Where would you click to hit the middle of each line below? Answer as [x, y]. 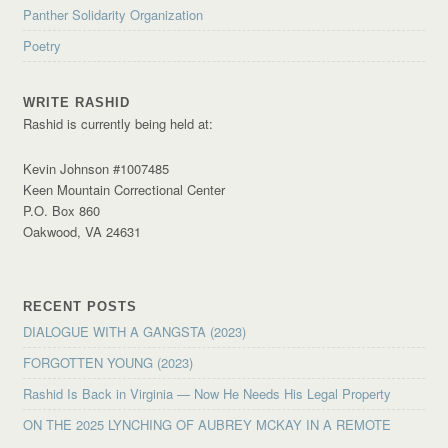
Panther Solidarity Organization [113, 15]
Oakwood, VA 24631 [82, 232]
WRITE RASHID [77, 103]
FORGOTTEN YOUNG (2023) [108, 363]
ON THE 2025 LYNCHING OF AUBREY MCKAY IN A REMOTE [207, 425]
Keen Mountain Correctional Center [124, 190]
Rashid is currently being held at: [118, 124]
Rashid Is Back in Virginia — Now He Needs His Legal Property [207, 394]
